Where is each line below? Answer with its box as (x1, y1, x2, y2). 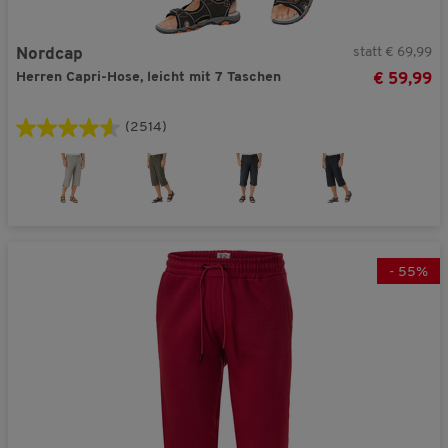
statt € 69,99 (353, 45, 432, 60)
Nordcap (16, 46, 83, 63)
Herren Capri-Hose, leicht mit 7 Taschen (16, 70, 285, 85)
